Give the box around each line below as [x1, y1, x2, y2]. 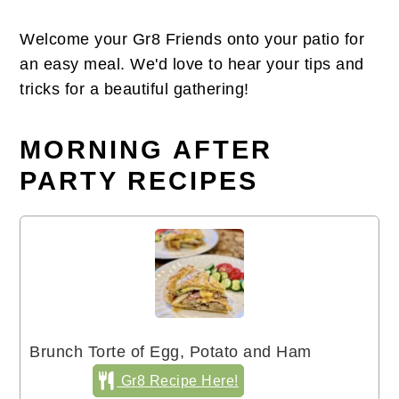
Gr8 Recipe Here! [117, 372, 239, 389]
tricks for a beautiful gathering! [20, 80, 249, 99]
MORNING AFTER [20, 135, 273, 165]
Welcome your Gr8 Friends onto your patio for [20, 30, 365, 49]
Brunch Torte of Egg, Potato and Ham [29, 343, 312, 362]
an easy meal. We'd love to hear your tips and [20, 55, 364, 74]
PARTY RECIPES [20, 167, 259, 196]
